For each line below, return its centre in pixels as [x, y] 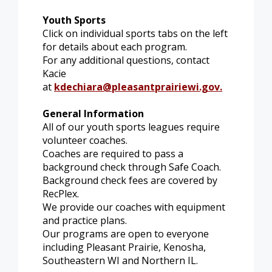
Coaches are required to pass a [113, 153]
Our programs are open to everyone [126, 233]
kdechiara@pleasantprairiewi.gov [137, 87]
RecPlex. [62, 193]
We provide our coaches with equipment [134, 207]
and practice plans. [85, 220]
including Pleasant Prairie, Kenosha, [124, 247]
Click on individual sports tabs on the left [135, 33]
